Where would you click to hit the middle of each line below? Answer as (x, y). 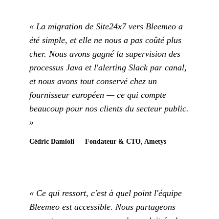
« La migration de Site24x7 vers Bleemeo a (106, 26)
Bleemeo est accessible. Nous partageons (102, 207)
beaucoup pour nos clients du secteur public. (109, 108)
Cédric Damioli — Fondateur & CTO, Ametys (98, 142)
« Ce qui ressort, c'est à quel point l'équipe (106, 193)
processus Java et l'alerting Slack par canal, (108, 67)
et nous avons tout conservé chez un (93, 81)
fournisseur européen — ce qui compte (98, 95)
